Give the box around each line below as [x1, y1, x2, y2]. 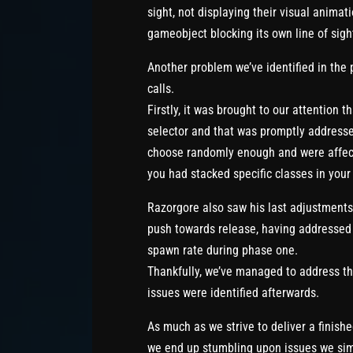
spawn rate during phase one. [147, 242, 298, 258]
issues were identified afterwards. [147, 284, 319, 300]
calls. [147, 80, 174, 96]
